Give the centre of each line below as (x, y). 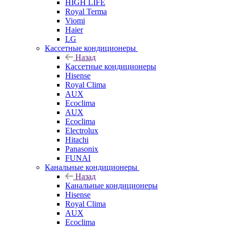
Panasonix (82, 149)
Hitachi (77, 139)
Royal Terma (86, 11)
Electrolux (82, 130)
